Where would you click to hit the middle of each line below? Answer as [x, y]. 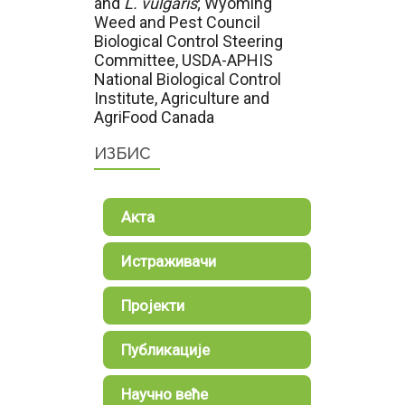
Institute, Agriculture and [182, 98]
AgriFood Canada [154, 117]
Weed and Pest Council [177, 22]
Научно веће [165, 394]
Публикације [165, 350]
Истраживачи [169, 261]
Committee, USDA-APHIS [184, 60]
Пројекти [153, 306]
